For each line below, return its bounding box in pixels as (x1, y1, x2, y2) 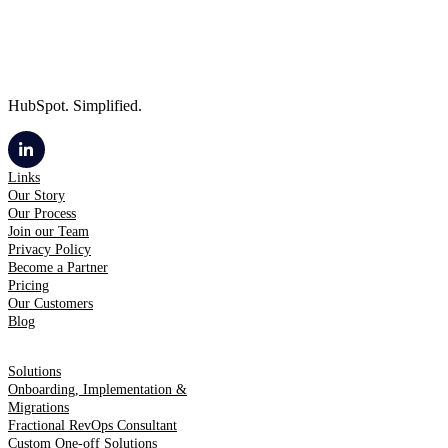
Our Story (8, 188, 65, 204)
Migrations (8, 400, 69, 416)
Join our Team (8, 224, 89, 240)
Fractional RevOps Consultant (8, 418, 177, 434)
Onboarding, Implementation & (8, 382, 187, 398)
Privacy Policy (8, 242, 91, 258)
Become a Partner (8, 260, 108, 276)
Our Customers (8, 296, 93, 312)
